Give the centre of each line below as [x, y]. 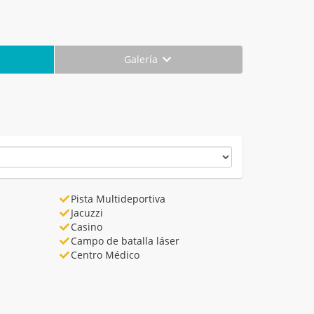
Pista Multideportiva [118, 198]
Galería [143, 59]
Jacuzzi [87, 212]
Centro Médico [105, 254]
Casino [87, 226]
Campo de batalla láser [125, 240]
